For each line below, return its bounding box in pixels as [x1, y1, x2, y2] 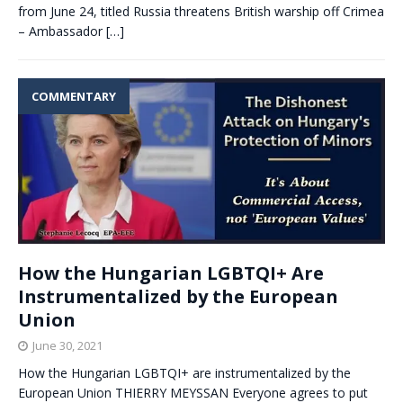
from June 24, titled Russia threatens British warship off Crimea [18, 3, 384, 21]
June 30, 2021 [32, 337, 103, 354]
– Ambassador [18, 22, 106, 40]
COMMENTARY [31, 88, 116, 105]
